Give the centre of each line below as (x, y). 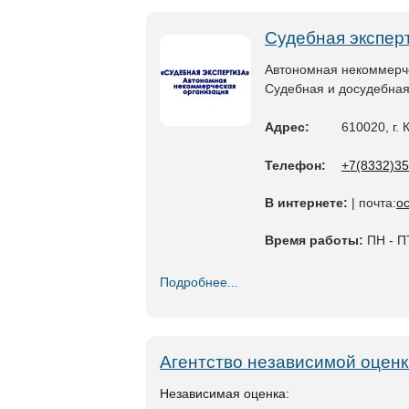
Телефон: (295, 165)
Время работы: (314, 240)
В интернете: (306, 203)
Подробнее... (199, 282)
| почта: (372, 203)
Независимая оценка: (225, 393)
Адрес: (287, 127)
